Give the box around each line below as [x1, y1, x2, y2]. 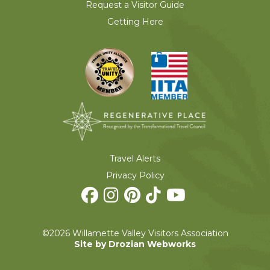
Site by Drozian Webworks [74, 238, 196, 250]
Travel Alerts [110, 152, 160, 164]
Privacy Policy [105, 169, 165, 181]
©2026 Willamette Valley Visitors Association [42, 227, 228, 239]
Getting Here [107, 16, 163, 27]
